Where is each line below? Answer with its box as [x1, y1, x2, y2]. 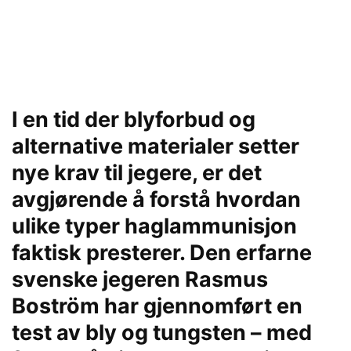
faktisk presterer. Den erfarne [12, 240, 312, 266]
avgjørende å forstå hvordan [12, 186, 301, 212]
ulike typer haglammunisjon [12, 213, 297, 239]
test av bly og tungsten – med [12, 320, 312, 346]
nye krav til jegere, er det [12, 160, 262, 186]
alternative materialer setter [12, 133, 299, 159]
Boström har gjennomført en [12, 293, 302, 319]
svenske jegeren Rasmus [12, 266, 268, 292]
